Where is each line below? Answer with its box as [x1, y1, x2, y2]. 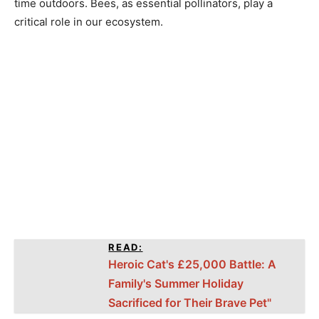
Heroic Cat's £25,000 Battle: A [108, 257, 277, 272]
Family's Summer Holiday [108, 276, 244, 291]
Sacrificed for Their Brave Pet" [108, 296, 272, 310]
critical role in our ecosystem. [14, 15, 163, 29]
